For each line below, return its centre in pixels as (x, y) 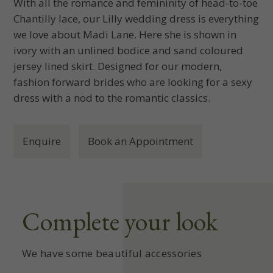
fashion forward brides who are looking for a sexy (133, 82)
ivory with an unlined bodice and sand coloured (129, 51)
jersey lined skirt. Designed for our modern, (118, 66)
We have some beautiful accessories (112, 253)
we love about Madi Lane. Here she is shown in (125, 35)
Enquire (42, 141)
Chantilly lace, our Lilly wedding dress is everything (136, 19)
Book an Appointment (141, 141)
